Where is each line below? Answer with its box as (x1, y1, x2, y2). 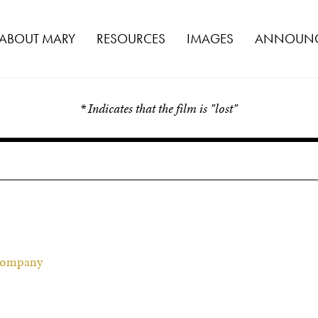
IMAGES (187, 30, 234, 48)
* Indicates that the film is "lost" (80, 101, 238, 116)
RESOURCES (97, 30, 165, 48)
